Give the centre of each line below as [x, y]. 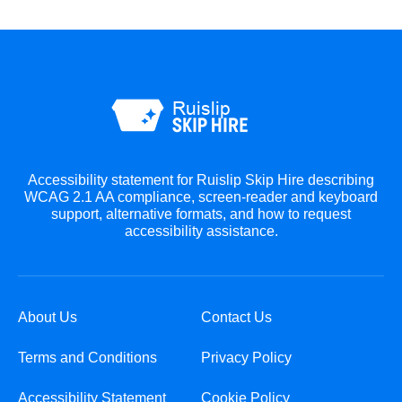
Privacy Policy [246, 357]
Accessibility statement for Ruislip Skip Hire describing [201, 179]
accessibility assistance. [201, 231]
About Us [48, 317]
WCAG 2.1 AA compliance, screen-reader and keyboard [201, 197]
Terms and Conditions [87, 357]
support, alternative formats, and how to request [201, 214]
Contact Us [236, 317]
